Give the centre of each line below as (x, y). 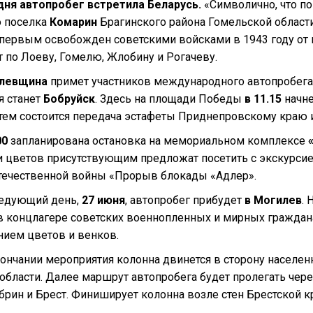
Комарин (72, 22)
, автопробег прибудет (185, 200)
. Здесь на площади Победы (170, 99)
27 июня (103, 200)
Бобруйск (68, 99)
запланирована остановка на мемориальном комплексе (156, 141)
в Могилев (273, 200)
